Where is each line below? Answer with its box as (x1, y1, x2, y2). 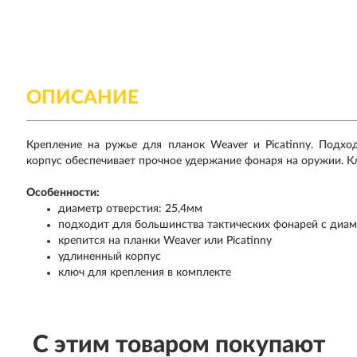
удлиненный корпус (58, 251, 162, 262)
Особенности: (26, 187, 100, 198)
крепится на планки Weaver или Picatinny (58, 235, 273, 246)
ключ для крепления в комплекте (58, 267, 232, 278)
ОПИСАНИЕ (26, 88, 139, 108)
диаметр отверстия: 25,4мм (58, 203, 203, 214)
